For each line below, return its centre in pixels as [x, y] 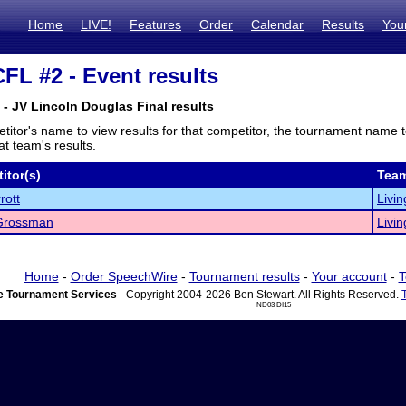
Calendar [277, 24]
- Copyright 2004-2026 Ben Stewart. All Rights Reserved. [259, 295]
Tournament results [244, 276]
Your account [349, 276]
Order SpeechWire [124, 276]
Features [155, 24]
